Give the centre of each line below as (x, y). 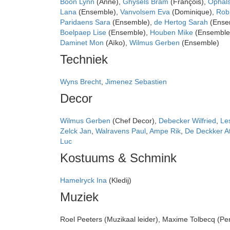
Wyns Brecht (81, 81)
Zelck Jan (76, 131)
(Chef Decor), (135, 120)
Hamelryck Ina (83, 180)
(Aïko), (117, 42)
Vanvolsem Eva (145, 12)
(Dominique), (193, 12)
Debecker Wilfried (187, 120)
